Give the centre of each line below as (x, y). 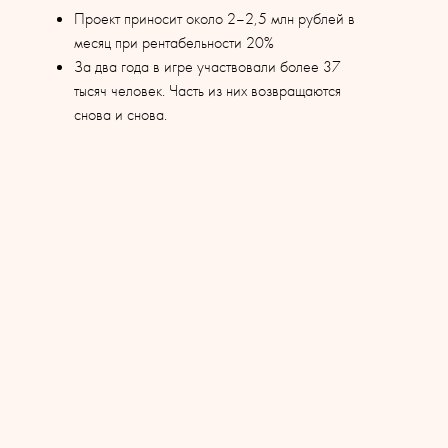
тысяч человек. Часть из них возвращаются (207, 90)
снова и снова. (120, 114)
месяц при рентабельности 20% (174, 42)
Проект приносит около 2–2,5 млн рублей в (214, 18)
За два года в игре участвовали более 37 (207, 66)
